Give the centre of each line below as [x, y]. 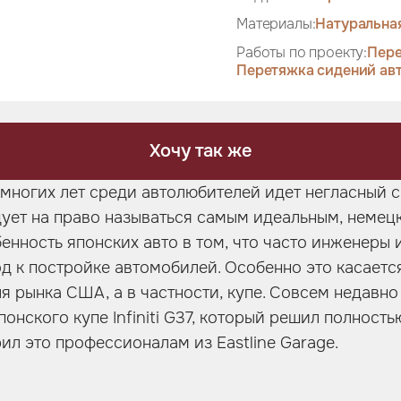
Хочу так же [200, 151]
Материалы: [276, 24]
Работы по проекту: [302, 52]
